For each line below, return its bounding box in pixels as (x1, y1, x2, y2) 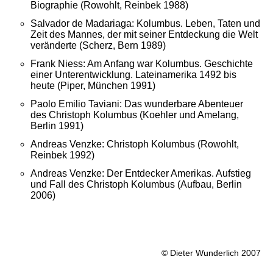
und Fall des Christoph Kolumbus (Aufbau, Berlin (30, 179, 242, 190)
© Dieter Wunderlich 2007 (161, 248, 261, 258)
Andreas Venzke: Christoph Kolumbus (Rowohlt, (30, 139, 239, 150)
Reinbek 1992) (30, 150, 94, 161)
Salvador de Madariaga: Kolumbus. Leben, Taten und (30, 18, 260, 29)
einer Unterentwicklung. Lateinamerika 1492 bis (30, 69, 236, 80)
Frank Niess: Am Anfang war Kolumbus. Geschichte (30, 58, 253, 69)
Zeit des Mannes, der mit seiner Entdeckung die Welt (30, 29, 258, 40)
